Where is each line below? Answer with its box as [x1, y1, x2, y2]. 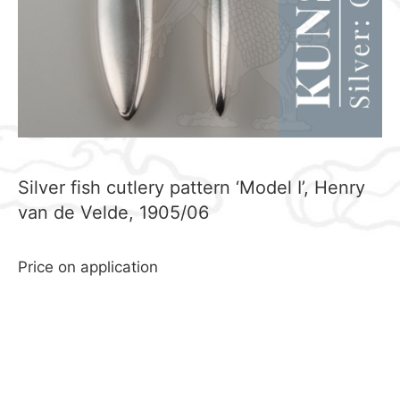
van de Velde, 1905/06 [18, 202, 209, 223]
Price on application [18, 258, 158, 276]
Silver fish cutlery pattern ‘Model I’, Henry [18, 177, 365, 198]
